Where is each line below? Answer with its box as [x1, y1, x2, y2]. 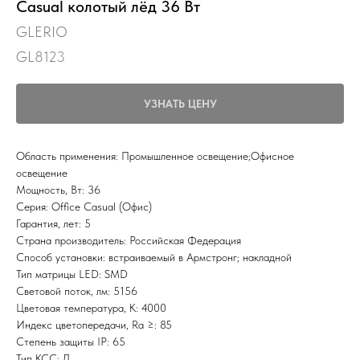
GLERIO [16, 23, 67, 40]
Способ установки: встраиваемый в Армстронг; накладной [16, 251, 292, 264]
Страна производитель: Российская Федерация [16, 234, 241, 247]
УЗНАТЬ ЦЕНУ [143, 97, 217, 110]
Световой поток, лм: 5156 [16, 284, 137, 297]
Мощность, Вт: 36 [16, 183, 100, 196]
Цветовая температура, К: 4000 [16, 301, 166, 314]
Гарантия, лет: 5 [16, 217, 91, 230]
